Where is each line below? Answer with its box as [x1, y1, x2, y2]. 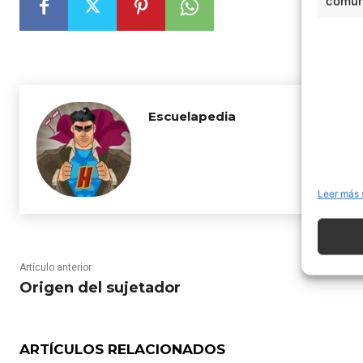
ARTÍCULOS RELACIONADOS [19, 341, 225, 357]
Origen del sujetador [19, 279, 181, 297]
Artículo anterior [19, 262, 92, 273]
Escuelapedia [148, 109, 236, 124]
